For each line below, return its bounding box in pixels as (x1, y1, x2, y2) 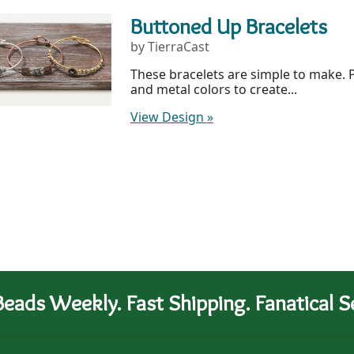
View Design (130, 107, 207, 126)
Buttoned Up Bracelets (130, 12, 327, 40)
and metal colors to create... (130, 80, 297, 98)
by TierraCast (130, 37, 209, 55)
